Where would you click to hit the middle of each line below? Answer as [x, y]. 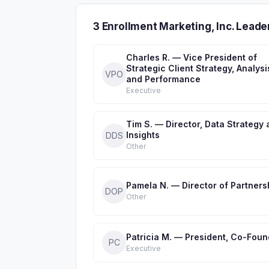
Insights [143, 135]
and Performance [163, 79]
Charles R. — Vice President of [192, 57]
